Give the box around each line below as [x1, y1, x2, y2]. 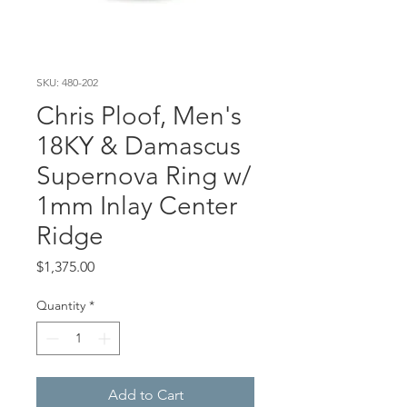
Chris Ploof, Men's [36, 100, 242, 131]
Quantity [36, 296, 85, 313]
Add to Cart [107, 385, 184, 403]
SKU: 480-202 [36, 74, 98, 89]
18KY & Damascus [36, 130, 241, 161]
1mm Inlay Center [36, 190, 237, 221]
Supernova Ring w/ [36, 160, 251, 191]
